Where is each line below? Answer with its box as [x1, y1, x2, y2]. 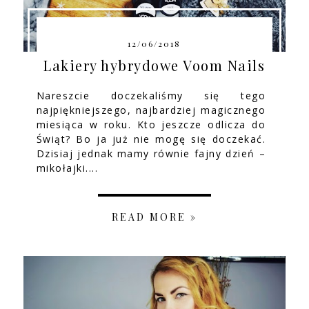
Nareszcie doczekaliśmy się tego [36, 89, 266, 103]
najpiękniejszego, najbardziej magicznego [36, 103, 266, 117]
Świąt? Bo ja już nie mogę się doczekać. [36, 132, 266, 146]
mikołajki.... [36, 161, 99, 175]
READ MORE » [111, 210, 197, 224]
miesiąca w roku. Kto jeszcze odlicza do [36, 118, 266, 132]
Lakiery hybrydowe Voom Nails [43, 56, 266, 75]
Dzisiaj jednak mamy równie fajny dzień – [36, 147, 266, 161]
